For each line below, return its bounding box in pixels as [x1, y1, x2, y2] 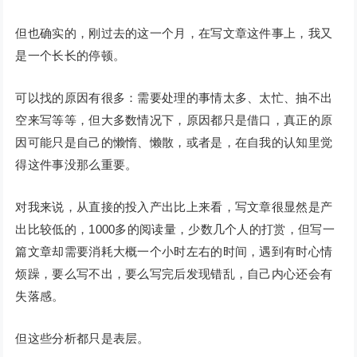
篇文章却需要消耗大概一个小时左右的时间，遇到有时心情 [15, 245, 333, 259]
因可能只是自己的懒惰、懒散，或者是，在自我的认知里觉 [15, 135, 333, 150]
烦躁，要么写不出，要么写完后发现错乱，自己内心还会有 [15, 267, 333, 281]
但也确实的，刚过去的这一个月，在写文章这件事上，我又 [15, 26, 333, 41]
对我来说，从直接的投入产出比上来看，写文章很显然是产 [15, 200, 333, 214]
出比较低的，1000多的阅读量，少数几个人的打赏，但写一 [15, 222, 335, 237]
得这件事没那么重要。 [15, 158, 141, 172]
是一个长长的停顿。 [15, 49, 129, 63]
